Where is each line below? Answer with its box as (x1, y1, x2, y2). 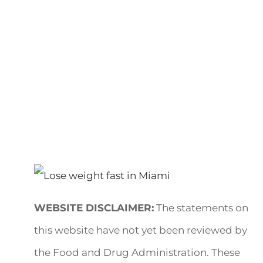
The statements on (154, 202, 249, 214)
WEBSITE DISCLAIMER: (34, 202, 154, 214)
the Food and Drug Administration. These (34, 247, 241, 258)
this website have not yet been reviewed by (34, 224, 248, 236)
